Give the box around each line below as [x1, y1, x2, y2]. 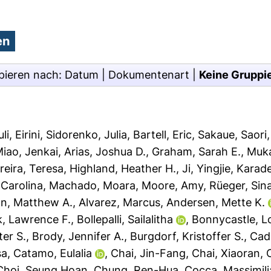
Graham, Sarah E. [152, 145, 241, 158]
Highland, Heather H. [70, 162, 177, 175]
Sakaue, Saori [198, 128, 267, 141]
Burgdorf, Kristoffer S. [130, 230, 244, 243]
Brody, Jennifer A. [32, 230, 125, 243]
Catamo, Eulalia [13, 247, 93, 260]
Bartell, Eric [133, 128, 192, 141]
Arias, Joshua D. [64, 145, 146, 158]
